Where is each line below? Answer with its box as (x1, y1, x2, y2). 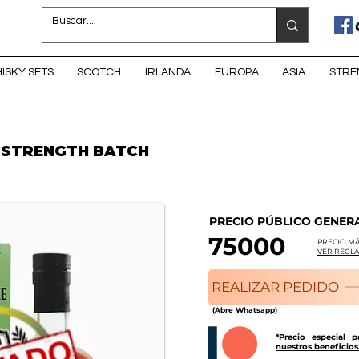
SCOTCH (77, 66, 122, 78)
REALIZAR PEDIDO (212, 279, 339, 296)
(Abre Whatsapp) (212, 305, 277, 314)
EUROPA (214, 66, 259, 78)
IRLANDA (145, 66, 192, 78)
